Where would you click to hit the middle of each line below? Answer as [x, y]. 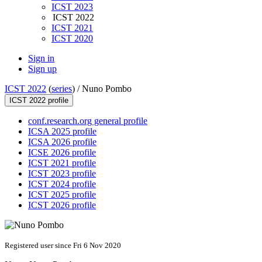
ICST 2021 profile [62, 163]
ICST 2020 [72, 39]
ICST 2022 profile [39, 101]
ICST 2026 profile [62, 205]
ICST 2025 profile [62, 195]
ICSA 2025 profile [62, 132]
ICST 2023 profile [62, 174]
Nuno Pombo [107, 89]
